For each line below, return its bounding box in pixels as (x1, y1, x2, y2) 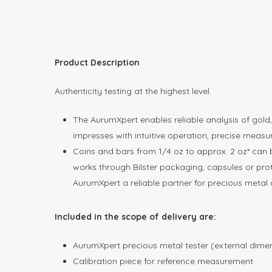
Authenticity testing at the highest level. (55, 85, 211, 97)
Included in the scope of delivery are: (55, 211, 216, 222)
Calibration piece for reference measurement (73, 255, 253, 267)
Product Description (55, 56, 140, 68)
